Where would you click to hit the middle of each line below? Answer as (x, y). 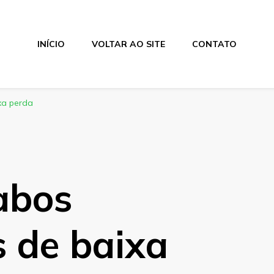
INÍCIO (51, 44)
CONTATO (214, 44)
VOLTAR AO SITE (128, 44)
